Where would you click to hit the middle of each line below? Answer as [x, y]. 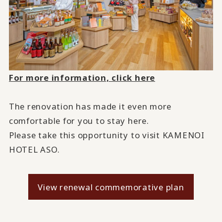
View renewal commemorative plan [111, 187]
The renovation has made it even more [90, 106]
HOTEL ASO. [34, 149]
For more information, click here [82, 77]
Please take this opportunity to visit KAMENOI [107, 135]
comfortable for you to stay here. [79, 120]
